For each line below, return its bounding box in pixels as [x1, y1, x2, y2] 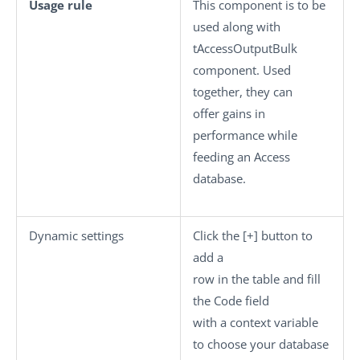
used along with [193, 18, 280, 35]
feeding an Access [193, 149, 290, 165]
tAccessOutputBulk [193, 40, 297, 56]
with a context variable [193, 314, 318, 330]
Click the [193, 227, 243, 243]
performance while [193, 127, 297, 143]
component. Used [193, 62, 291, 78]
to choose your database [193, 336, 329, 352]
